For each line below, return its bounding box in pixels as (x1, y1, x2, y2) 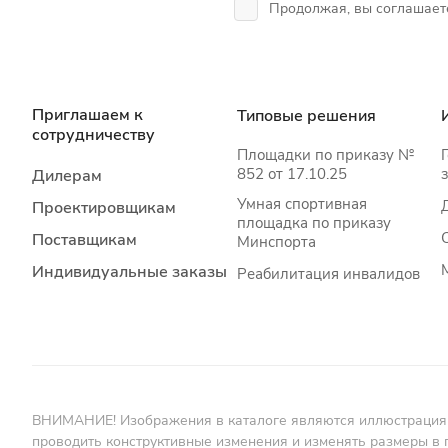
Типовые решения (236, 105, 376, 127)
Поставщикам (32, 229, 137, 251)
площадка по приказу (236, 213, 391, 233)
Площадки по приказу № (236, 145, 414, 165)
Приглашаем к (32, 104, 143, 126)
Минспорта (236, 232, 316, 252)
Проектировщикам (32, 197, 176, 219)
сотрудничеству (32, 124, 155, 146)
